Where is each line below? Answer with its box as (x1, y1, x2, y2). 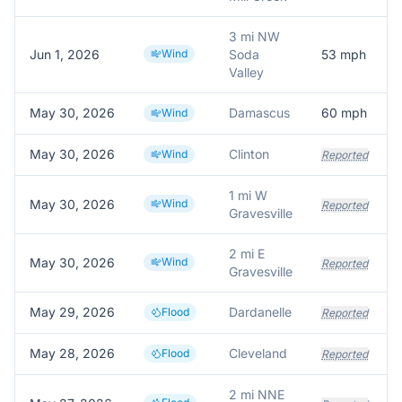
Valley (229, 65, 264, 80)
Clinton (229, 146, 269, 162)
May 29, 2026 (30, 304, 115, 319)
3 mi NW (229, 29, 280, 44)
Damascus (229, 105, 290, 120)
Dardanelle (229, 304, 292, 319)
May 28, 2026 (30, 345, 115, 361)
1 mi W (229, 188, 267, 203)
